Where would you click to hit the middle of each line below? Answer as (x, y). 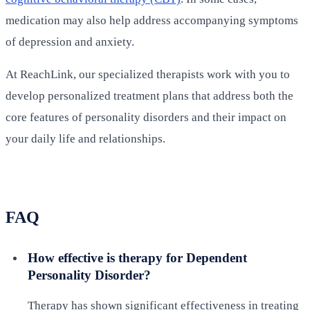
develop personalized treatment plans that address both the (149, 96)
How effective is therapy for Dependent (137, 258)
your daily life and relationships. (85, 139)
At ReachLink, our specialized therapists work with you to (148, 75)
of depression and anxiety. (70, 42)
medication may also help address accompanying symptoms (152, 21)
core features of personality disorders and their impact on (146, 118)
